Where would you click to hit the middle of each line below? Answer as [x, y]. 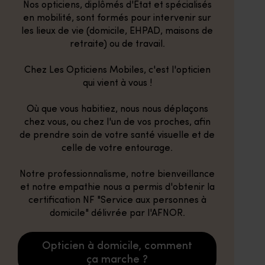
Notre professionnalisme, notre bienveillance [117, 174]
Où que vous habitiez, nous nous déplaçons [117, 109]
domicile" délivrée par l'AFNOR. [117, 214]
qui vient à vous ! [117, 83]
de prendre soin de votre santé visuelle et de [117, 135]
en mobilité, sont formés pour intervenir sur [117, 18]
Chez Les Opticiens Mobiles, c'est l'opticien [117, 70]
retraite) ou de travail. [117, 44]
